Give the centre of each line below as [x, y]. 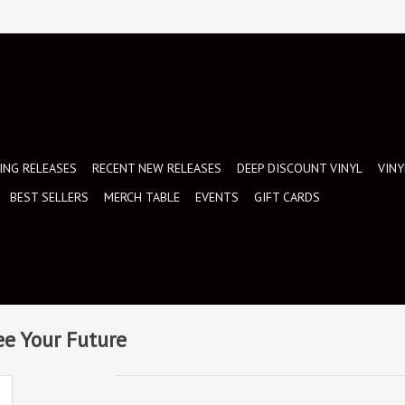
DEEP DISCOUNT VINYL [300, 168]
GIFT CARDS [287, 197]
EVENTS [217, 197]
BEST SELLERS [49, 197]
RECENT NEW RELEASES [157, 168]
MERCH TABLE [142, 197]
